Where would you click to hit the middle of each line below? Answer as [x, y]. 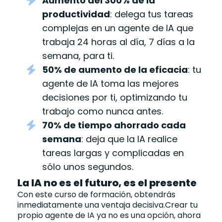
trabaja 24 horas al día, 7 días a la [118, 42]
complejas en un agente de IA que [118, 28]
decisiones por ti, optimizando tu [115, 98]
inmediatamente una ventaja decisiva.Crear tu [108, 205]
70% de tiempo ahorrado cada [114, 125]
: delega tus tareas [152, 14]
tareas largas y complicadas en [113, 153]
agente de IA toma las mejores [111, 84]
